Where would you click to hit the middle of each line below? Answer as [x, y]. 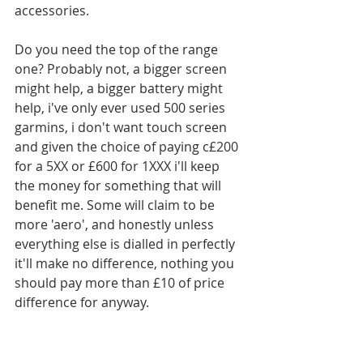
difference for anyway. [83, 302]
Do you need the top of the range [118, 49]
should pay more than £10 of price [121, 283]
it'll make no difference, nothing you [126, 263]
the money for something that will [120, 186]
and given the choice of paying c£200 [128, 147]
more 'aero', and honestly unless [116, 224]
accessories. [52, 11]
